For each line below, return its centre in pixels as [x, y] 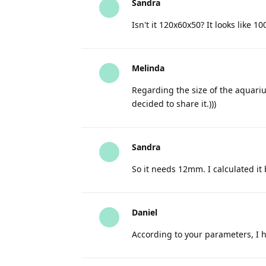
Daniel [145, 212]
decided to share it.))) [174, 104]
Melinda [148, 68]
